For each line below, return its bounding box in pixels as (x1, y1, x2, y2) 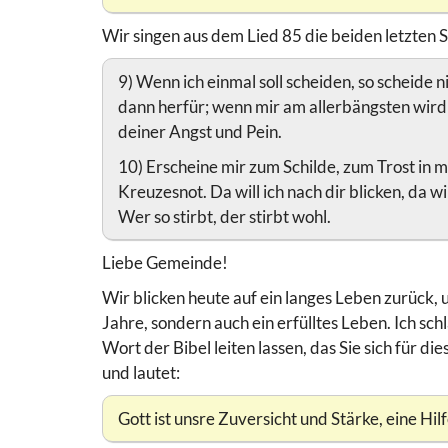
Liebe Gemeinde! (102, 252, 228, 274)
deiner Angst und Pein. (118, 121, 282, 143)
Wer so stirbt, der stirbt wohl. (118, 206, 331, 228)
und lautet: (102, 362, 180, 384)
